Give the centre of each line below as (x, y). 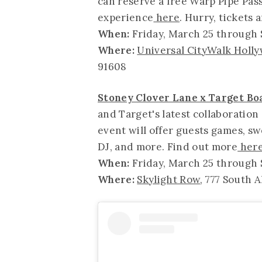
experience (126, 17)
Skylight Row (169, 179)
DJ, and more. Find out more (168, 146)
